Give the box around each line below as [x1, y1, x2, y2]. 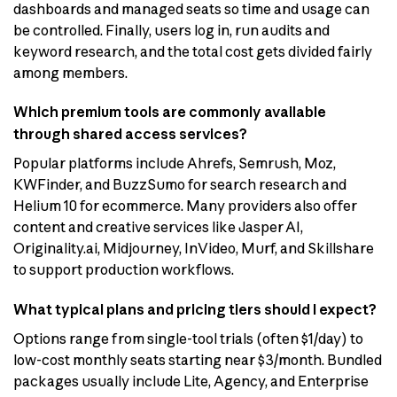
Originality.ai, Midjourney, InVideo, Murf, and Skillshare [13, 239, 374, 258]
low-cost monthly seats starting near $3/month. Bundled [13, 351, 382, 370]
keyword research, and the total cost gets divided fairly [13, 42, 372, 60]
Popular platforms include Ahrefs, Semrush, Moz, [13, 154, 336, 173]
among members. [13, 63, 128, 82]
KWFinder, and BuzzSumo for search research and [13, 175, 346, 194]
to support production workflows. [13, 261, 234, 279]
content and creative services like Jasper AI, [13, 218, 303, 237]
